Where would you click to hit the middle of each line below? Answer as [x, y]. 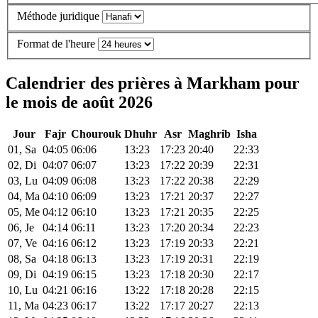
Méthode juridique [58, 16]
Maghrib [209, 134]
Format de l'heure [56, 43]
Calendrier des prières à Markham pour [153, 83]
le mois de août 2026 [79, 102]
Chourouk [96, 134]
